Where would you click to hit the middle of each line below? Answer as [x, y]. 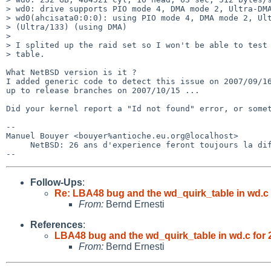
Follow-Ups [56, 182]
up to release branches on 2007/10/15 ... [103, 90]
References [57, 224]
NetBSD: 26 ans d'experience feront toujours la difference [18, 145]
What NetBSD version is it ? [71, 72]
